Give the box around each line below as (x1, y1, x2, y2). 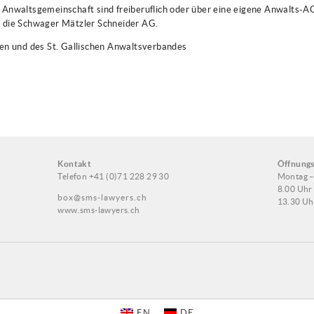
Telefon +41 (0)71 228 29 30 (57, 171, 170, 181)
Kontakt (57, 158, 92, 168)
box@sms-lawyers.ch (57, 192, 148, 202)
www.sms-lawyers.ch (57, 205, 140, 214)
